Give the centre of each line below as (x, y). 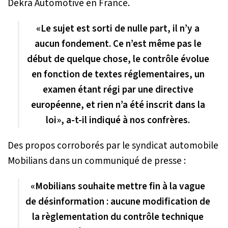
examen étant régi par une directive (118, 90)
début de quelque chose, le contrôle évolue (118, 59)
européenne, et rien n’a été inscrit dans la (118, 105)
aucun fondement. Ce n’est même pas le (118, 44)
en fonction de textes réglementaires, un (118, 75)
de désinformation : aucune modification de (118, 202)
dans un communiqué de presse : (118, 161)
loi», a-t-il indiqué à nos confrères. (118, 120)
